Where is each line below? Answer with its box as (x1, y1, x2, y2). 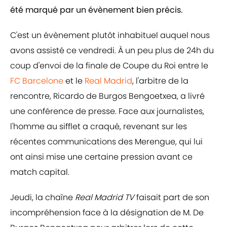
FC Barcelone (10, 75, 63, 87)
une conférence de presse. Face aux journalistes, (10, 105, 204, 118)
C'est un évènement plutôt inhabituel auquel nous (10, 29, 210, 42)
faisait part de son (136, 192, 209, 204)
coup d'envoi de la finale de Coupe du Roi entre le (10, 60, 208, 72)
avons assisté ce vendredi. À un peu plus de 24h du (10, 45, 214, 57)
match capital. (10, 166, 69, 178)
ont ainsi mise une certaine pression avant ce (10, 151, 193, 163)
